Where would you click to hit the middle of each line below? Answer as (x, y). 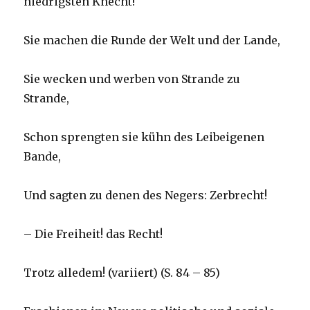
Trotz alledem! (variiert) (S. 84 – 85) (124, 273)
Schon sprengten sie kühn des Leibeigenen (144, 137)
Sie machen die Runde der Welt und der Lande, (152, 40)
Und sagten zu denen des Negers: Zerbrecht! (146, 195)
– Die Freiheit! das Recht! (93, 234)
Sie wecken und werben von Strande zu (132, 79)
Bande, (43, 157)
